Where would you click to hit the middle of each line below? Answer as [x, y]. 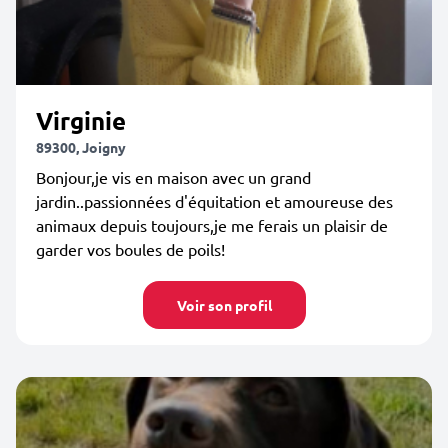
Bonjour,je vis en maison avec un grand [173, 177]
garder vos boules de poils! [130, 249]
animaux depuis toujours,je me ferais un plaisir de [212, 225]
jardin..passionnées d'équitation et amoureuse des [214, 201]
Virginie [81, 120]
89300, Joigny [81, 147]
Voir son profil [224, 305]
